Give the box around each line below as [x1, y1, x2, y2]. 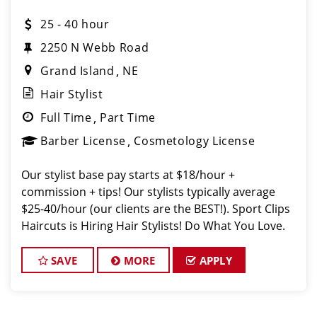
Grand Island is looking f [21, 252, 149, 267]
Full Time [40, 110, 92, 125]
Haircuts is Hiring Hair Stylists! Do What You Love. [21, 218, 285, 234]
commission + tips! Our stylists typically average [21, 184, 275, 200]
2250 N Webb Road [40, 40, 149, 55]
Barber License [40, 133, 126, 149]
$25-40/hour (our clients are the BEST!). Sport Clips [21, 201, 290, 217]
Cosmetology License [134, 133, 255, 149]
